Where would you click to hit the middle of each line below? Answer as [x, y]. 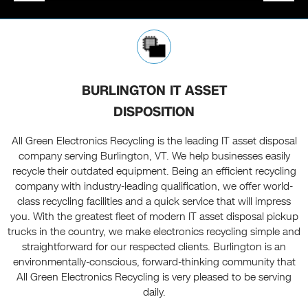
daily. [154, 293]
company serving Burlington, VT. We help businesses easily [154, 156]
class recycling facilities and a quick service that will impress [154, 202]
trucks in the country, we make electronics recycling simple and [154, 232]
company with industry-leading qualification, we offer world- [154, 187]
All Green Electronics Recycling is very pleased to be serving [154, 277]
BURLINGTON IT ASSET [154, 91]
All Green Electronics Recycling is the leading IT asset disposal [154, 141]
